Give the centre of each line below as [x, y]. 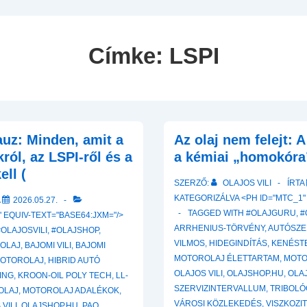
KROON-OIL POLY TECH [65, 275]
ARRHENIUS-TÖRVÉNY [219, 228]
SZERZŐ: [192, 183]
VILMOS [189, 243]
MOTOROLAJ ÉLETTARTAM [227, 258]
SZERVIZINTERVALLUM [220, 288]
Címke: [128, 56]
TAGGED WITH [217, 213]
